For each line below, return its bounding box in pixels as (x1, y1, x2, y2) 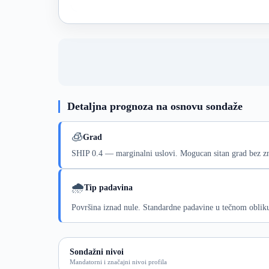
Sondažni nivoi (70, 247, 124, 257)
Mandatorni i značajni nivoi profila (70, 258, 167, 266)
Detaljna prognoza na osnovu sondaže (67, 100, 243, 113)
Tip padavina (84, 183, 133, 193)
